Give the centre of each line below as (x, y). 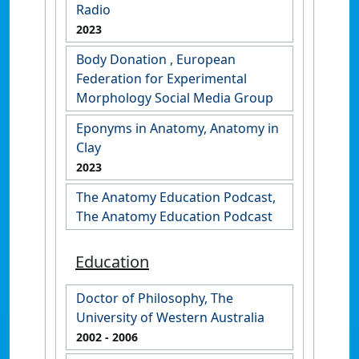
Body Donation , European (156, 59)
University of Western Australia (170, 317)
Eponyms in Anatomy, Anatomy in (177, 128)
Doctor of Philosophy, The (155, 298)
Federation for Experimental (161, 78)
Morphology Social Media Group (175, 97)
